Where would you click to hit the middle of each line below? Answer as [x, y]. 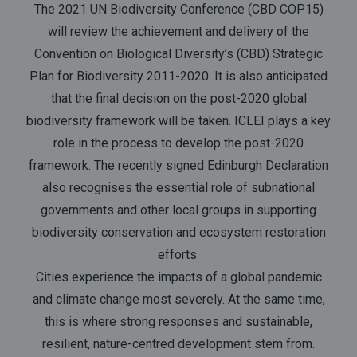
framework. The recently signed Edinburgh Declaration [178, 166]
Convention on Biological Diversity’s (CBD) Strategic [178, 54]
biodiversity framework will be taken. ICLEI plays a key [178, 121]
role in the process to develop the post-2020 [178, 143]
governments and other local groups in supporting [178, 210]
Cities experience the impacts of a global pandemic [178, 277]
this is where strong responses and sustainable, [178, 322]
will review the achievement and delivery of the [178, 32]
